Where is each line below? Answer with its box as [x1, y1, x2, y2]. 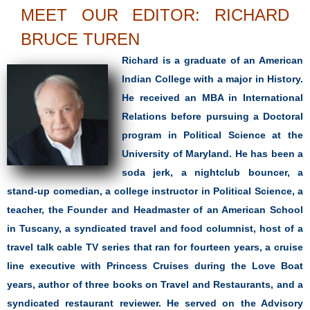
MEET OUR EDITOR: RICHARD [21, 5, 289, 24]
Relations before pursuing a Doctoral [122, 110, 303, 122]
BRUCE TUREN [21, 29, 140, 48]
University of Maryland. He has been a [122, 147, 303, 159]
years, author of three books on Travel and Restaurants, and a [7, 278, 303, 290]
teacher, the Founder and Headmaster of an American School [7, 203, 303, 215]
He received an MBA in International [122, 91, 303, 103]
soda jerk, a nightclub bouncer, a [122, 166, 303, 178]
